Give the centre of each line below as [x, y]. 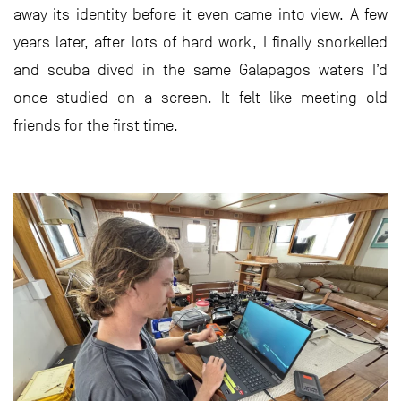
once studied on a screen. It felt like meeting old [200, 98]
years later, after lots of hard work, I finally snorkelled [200, 42]
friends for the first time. [96, 125]
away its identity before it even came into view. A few [200, 14]
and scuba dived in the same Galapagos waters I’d [200, 70]
